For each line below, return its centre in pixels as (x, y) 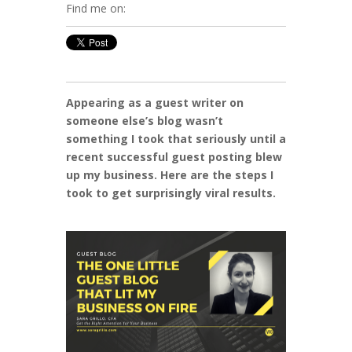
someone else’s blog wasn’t (145, 120)
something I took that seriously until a (176, 138)
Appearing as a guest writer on (155, 102)
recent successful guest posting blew (174, 156)
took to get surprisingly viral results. (171, 192)
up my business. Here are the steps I (170, 174)
